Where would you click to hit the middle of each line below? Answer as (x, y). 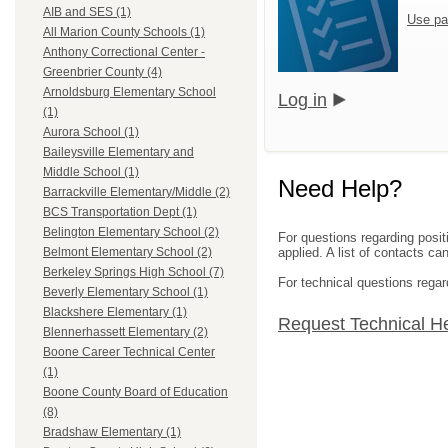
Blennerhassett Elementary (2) (125, 332)
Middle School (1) (91, 172)
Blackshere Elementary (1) (115, 312)
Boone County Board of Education (135, 392)
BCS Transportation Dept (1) (120, 212)
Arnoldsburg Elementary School (129, 92)
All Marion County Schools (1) (124, 32)
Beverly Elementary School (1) (125, 292)
